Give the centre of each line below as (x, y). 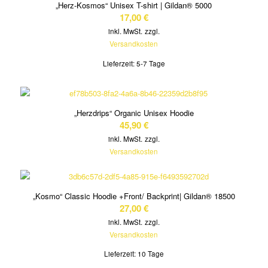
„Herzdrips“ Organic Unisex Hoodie (134, 112)
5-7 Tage (150, 63)
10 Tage (150, 253)
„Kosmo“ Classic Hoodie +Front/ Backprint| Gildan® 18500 (134, 196)
